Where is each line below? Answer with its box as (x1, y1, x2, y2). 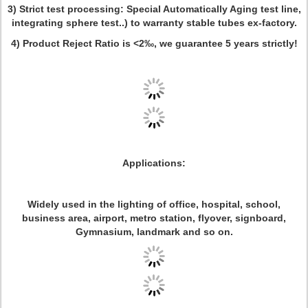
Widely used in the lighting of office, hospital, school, (27, 199, 280, 210)
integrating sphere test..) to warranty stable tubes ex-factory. (11, 17, 297, 28)
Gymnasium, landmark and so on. (75, 226, 233, 237)
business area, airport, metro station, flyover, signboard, (22, 212, 286, 223)
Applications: (122, 157, 186, 168)
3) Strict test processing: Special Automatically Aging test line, (7, 3, 301, 14)
